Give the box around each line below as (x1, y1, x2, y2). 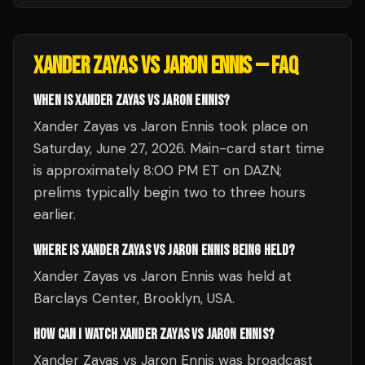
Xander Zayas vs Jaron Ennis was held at (33, 267, 292, 285)
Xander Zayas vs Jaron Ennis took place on (33, 117, 308, 135)
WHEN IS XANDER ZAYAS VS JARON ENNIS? (33, 92, 230, 109)
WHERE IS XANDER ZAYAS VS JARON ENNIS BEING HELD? (33, 242, 295, 259)
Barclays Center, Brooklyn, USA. (33, 289, 235, 307)
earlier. (33, 205, 76, 223)
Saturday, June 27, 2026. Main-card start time (33, 139, 324, 157)
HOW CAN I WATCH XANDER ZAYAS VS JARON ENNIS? (33, 326, 274, 343)
